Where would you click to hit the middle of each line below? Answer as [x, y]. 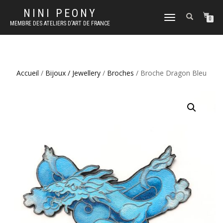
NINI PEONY [60, 13]
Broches [120, 73]
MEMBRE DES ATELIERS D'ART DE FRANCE [60, 23]
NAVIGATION [178, 37]
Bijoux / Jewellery [73, 73]
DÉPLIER [173, 18]
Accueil [28, 73]
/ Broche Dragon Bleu [170, 73]
